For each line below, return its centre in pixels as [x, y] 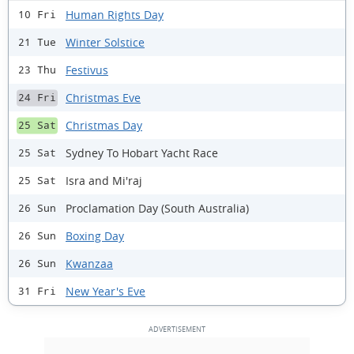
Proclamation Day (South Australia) [157, 208]
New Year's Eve [105, 291]
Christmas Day [104, 125]
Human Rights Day [115, 14]
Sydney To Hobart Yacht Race [142, 153]
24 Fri [37, 98]
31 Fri [37, 292]
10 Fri [37, 15]
